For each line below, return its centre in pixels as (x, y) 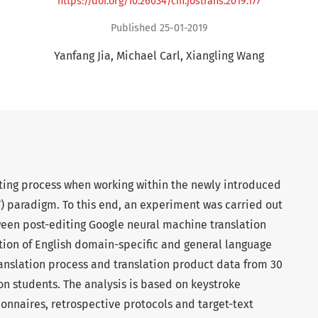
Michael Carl (148, 55)
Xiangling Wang (225, 55)
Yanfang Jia (82, 55)
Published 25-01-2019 (159, 28)
